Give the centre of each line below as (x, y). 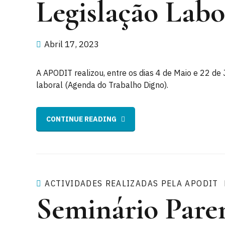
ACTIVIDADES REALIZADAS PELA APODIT (132, 183)
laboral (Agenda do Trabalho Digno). (102, 85)
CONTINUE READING (81, 119)
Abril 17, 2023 (72, 44)
